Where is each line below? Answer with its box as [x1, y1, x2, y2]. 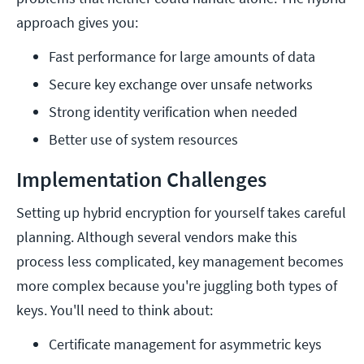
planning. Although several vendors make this [16, 227, 297, 247]
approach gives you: [16, 13, 138, 32]
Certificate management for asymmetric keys [49, 335, 322, 354]
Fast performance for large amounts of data [49, 47, 315, 67]
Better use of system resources [49, 130, 238, 149]
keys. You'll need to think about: [16, 301, 213, 320]
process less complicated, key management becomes [16, 252, 344, 271]
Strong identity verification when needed [49, 102, 297, 122]
